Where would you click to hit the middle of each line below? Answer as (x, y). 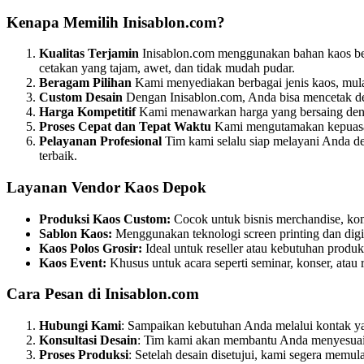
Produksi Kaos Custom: (105, 219)
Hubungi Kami (80, 326)
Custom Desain (81, 97)
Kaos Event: (73, 262)
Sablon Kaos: (76, 233)
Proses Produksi (84, 355)
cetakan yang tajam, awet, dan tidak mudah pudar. (167, 68)
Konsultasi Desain (88, 340)
